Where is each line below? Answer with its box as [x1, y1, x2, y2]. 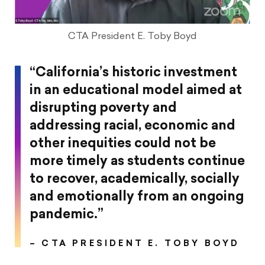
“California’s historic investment [30, 66, 237, 80]
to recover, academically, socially [30, 173, 240, 187]
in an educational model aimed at [30, 84, 242, 98]
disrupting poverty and [30, 102, 177, 116]
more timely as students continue [30, 155, 245, 169]
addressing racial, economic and [30, 119, 235, 134]
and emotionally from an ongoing [30, 190, 244, 205]
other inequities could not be [30, 137, 216, 151]
